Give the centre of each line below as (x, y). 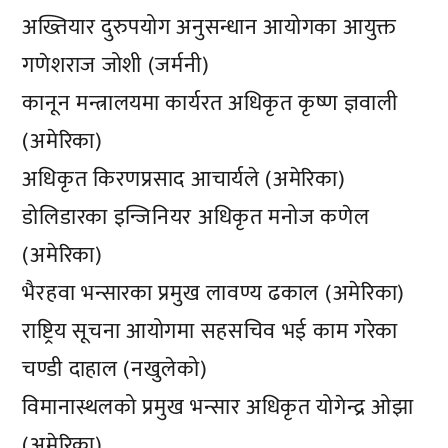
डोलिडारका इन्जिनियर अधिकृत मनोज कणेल (196, 218)
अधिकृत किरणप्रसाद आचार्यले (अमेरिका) (184, 180)
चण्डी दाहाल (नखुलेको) (115, 370)
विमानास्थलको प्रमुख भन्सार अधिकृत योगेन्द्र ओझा (218, 408)
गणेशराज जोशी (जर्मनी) (116, 66)
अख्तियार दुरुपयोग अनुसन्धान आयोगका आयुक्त (209, 28)
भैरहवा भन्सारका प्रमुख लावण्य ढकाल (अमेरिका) (214, 294)
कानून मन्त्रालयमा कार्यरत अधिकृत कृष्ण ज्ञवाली (210, 104)
